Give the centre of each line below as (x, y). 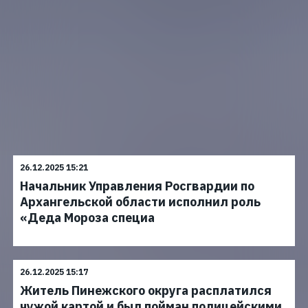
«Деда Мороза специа (87, 218)
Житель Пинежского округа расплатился (146, 290)
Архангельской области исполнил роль (140, 202)
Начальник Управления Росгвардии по (137, 186)
